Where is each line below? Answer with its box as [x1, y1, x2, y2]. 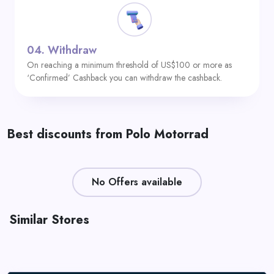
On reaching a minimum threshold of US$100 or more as [27, 59, 232, 71]
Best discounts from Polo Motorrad [7, 125, 209, 143]
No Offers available [92, 175, 182, 189]
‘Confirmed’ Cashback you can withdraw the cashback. [27, 72, 222, 84]
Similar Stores [9, 211, 89, 229]
